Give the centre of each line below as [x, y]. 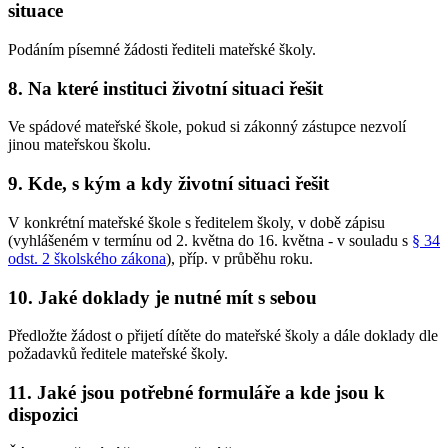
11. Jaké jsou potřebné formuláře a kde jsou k [196, 392]
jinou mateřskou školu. [79, 145]
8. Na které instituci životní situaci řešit [165, 88]
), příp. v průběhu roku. [239, 258]
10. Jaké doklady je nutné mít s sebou [162, 297]
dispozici [43, 414]
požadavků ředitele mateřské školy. [118, 354]
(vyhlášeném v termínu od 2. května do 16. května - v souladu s [210, 240]
